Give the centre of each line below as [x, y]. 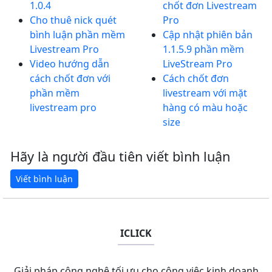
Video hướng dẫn [70, 64]
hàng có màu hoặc [205, 107]
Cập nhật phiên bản [208, 35]
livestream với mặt [205, 93]
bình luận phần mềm [77, 35]
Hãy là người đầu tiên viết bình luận [120, 156]
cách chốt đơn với [70, 78]
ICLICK [136, 233]
